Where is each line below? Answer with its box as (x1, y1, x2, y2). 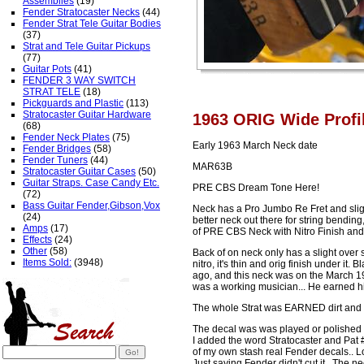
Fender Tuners (23, 154, 88, 166)
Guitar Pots (23, 63, 71, 75)
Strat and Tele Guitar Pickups (23, 41, 150, 52)
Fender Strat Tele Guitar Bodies (23, 18, 161, 29)
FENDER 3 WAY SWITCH (23, 75, 136, 86)
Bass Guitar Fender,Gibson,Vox (23, 200, 160, 211)
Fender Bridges (23, 143, 91, 154)
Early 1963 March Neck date (193, 140, 318, 152)
